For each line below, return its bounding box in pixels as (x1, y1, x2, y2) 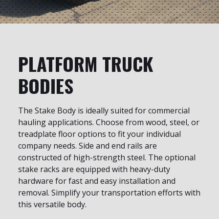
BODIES (18, 72, 73, 100)
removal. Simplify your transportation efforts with (18, 187, 200, 198)
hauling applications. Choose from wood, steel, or (18, 117, 199, 128)
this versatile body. (18, 199, 87, 210)
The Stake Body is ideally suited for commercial (18, 105, 190, 116)
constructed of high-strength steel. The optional (18, 152, 196, 163)
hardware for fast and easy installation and (18, 175, 175, 187)
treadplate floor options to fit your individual (18, 129, 181, 140)
